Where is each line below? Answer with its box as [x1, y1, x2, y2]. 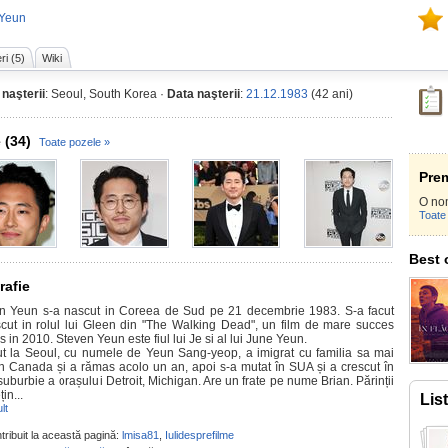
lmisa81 [122, 429, 159, 441]
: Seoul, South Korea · [45, 87, 167, 101]
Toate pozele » [39, 136, 110, 148]
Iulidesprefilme [165, 429, 234, 441]
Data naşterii [167, 87, 240, 101]
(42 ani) [308, 87, 353, 101]
